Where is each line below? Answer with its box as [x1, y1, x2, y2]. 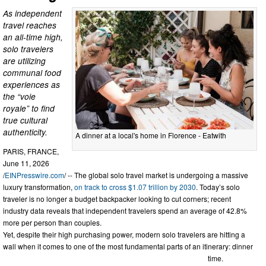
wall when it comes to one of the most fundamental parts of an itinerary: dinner [3, 241, 253, 252]
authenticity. [3, 125, 47, 138]
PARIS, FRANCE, [3, 146, 59, 157]
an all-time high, [3, 30, 63, 43]
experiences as [3, 78, 60, 90]
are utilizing [3, 54, 46, 66]
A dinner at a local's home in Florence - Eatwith [75, 129, 226, 140]
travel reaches [3, 18, 56, 31]
